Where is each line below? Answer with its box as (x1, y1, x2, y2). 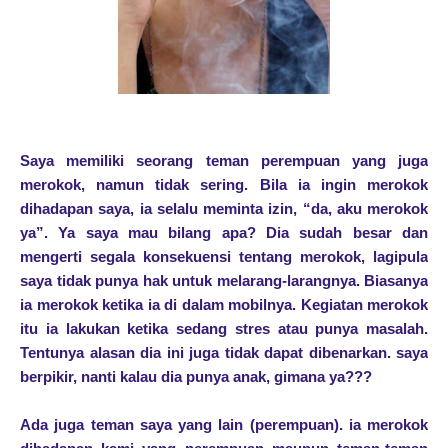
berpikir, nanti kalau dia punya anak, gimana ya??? (20, 368, 372, 386)
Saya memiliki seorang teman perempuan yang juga (20, 152, 428, 170)
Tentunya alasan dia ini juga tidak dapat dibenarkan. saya (20, 344, 428, 362)
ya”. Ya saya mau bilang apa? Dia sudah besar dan (20, 224, 428, 242)
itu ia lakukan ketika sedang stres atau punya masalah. (20, 320, 428, 338)
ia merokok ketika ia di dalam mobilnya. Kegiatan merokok (20, 296, 428, 314)
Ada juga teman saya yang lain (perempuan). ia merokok (20, 416, 428, 434)
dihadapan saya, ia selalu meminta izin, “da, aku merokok (20, 200, 428, 218)
